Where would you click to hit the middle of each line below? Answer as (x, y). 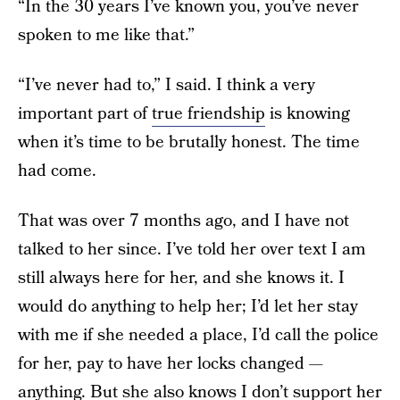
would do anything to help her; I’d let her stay (188, 307)
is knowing (308, 114)
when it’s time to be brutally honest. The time (189, 142)
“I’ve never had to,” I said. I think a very (167, 85)
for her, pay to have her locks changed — (171, 364)
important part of (85, 114)
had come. (57, 171)
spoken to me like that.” (106, 35)
